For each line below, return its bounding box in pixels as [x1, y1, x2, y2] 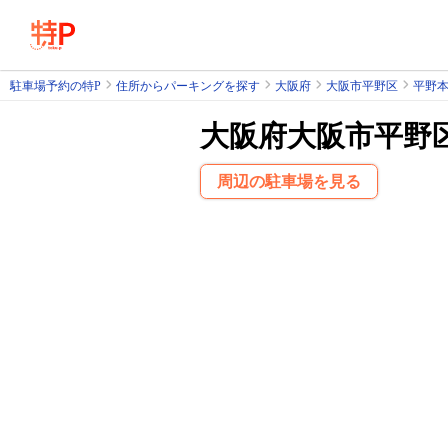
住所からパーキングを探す [116, 78, 260, 93]
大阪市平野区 [326, 78, 398, 93]
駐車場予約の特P [10, 78, 101, 93]
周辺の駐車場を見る [216, 173, 361, 190]
